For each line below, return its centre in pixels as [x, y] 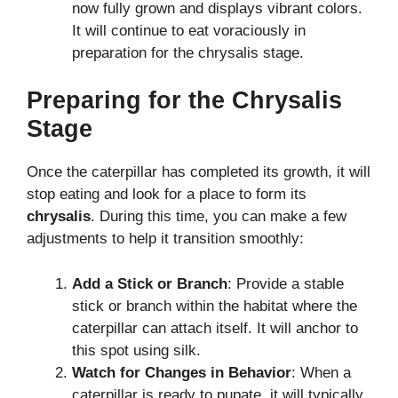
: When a [321, 372]
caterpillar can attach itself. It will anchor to [215, 328]
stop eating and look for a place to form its [167, 195]
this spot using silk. [136, 350]
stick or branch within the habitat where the [215, 306]
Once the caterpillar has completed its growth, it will [199, 172]
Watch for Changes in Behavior [182, 372]
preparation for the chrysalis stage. [188, 52]
